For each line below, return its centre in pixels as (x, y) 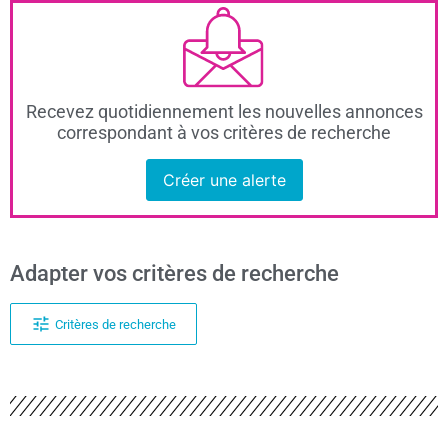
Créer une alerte (224, 180)
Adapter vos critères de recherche (174, 274)
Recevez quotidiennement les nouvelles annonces (224, 111)
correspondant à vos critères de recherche (224, 132)
